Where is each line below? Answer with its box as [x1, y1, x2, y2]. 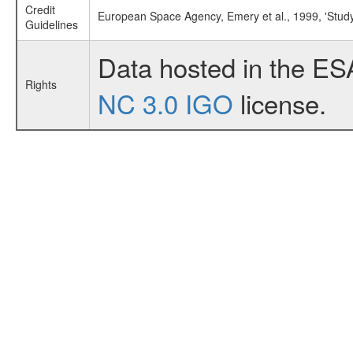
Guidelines [24, 17, 78, 33]
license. [232, 84, 326, 122]
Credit [24, 2, 55, 18]
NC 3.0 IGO [97, 84, 233, 122]
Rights [24, 76, 57, 93]
